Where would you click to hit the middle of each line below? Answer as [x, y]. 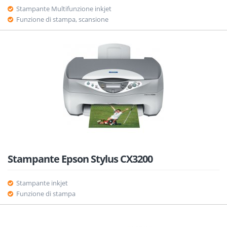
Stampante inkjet [42, 183]
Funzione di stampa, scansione [62, 19]
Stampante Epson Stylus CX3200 [80, 159]
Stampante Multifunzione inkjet [64, 9]
